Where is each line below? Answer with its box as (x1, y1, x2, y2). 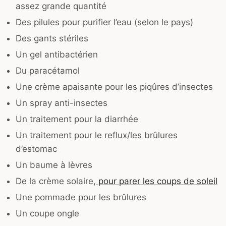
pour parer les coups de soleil (96, 176, 217, 186)
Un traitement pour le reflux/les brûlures (16, 130, 178, 140)
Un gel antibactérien (16, 49, 98, 60)
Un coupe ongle (16, 208, 79, 218)
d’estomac (16, 143, 57, 154)
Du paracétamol (16, 65, 80, 76)
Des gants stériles (16, 33, 88, 43)
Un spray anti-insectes (16, 97, 107, 108)
